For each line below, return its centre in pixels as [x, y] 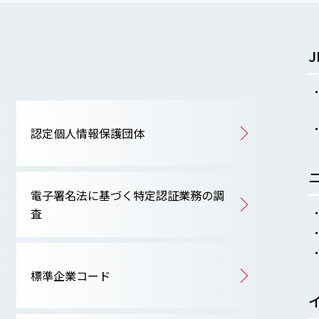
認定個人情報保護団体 [87, 133]
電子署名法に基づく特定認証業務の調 [127, 195]
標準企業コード [70, 275]
